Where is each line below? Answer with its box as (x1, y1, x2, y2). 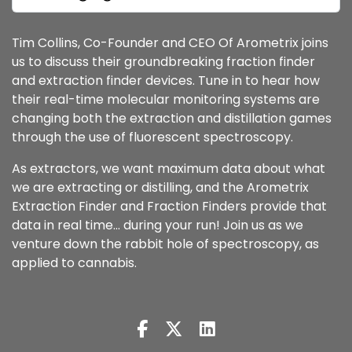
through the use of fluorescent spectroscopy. (12, 128, 293, 146)
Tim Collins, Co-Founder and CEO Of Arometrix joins (12, 34, 328, 52)
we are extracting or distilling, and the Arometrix (12, 178, 309, 196)
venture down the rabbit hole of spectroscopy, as (12, 235, 319, 253)
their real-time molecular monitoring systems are (12, 90, 320, 108)
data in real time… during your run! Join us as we (12, 216, 303, 234)
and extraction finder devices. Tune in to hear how (12, 71, 320, 90)
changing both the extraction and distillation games (12, 109, 332, 127)
